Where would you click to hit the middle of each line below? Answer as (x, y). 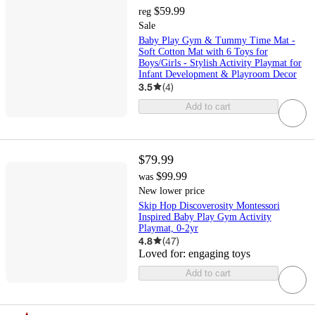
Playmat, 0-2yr (168, 228)
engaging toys (219, 253)
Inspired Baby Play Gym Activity (205, 217)
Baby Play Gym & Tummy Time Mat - (217, 40)
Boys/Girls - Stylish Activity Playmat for (220, 63)
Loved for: (163, 253)
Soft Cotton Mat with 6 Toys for (203, 51)
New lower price (171, 191)
